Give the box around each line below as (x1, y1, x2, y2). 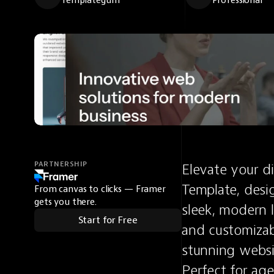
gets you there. (34, 196, 97, 208)
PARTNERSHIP (34, 160, 87, 169)
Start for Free (78, 214, 138, 226)
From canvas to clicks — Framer (34, 183, 166, 195)
